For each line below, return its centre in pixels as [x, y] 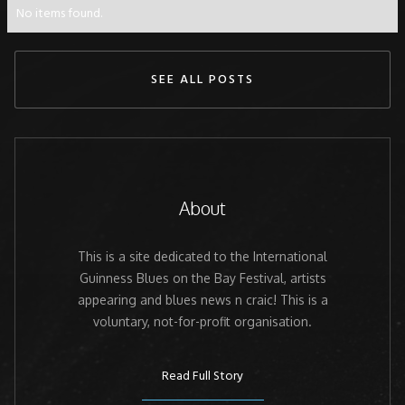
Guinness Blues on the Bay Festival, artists [202, 278]
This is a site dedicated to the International [202, 256]
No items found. [59, 14]
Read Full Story [202, 376]
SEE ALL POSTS [202, 80]
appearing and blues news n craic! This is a [202, 299]
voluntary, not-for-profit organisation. [202, 321]
